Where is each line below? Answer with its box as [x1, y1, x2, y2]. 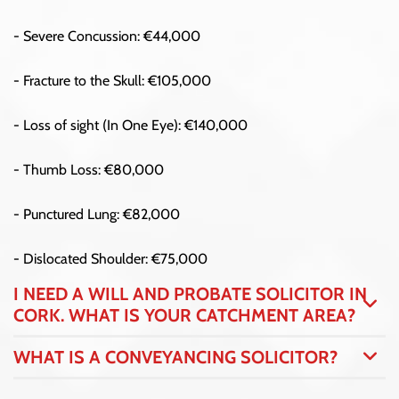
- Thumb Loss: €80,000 [13, 160, 164, 178]
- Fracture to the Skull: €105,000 [13, 71, 211, 89]
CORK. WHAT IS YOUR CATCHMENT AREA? [13, 304, 355, 326]
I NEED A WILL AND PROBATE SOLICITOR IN [13, 282, 367, 305]
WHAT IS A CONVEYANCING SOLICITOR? [13, 346, 338, 368]
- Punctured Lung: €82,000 [13, 205, 180, 223]
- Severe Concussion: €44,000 [13, 27, 200, 45]
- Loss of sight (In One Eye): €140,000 [13, 116, 248, 134]
